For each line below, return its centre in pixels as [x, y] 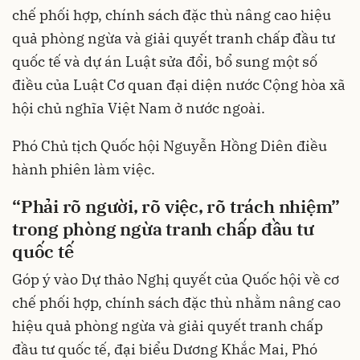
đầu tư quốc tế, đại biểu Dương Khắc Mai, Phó [165, 349]
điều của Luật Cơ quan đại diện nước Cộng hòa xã [179, 85]
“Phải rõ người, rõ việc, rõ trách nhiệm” [176, 207]
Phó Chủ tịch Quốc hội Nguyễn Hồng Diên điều [170, 146]
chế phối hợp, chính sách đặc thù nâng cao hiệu [172, 15]
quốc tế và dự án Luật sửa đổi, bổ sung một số [165, 62]
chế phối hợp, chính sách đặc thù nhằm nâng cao [176, 302]
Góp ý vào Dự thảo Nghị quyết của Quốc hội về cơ [176, 279]
